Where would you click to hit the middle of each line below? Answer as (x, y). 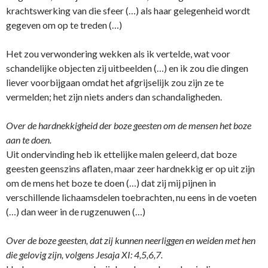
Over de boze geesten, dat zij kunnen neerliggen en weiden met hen (131, 240)
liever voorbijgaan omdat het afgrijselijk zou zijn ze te (115, 83)
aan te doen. (29, 140)
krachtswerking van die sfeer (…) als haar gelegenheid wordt (128, 11)
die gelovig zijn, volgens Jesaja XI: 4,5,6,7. (84, 255)
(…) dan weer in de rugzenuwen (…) (76, 212)
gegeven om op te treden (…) (64, 25)
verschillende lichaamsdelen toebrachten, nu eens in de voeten (131, 197)
